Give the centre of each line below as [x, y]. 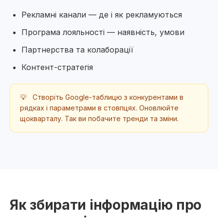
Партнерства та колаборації [77, 50]
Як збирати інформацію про [106, 205]
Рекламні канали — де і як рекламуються [102, 15]
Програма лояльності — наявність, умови [103, 32]
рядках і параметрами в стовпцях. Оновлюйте [99, 108]
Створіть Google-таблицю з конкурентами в [107, 97]
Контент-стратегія [57, 67]
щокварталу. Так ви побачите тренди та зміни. [99, 118]
